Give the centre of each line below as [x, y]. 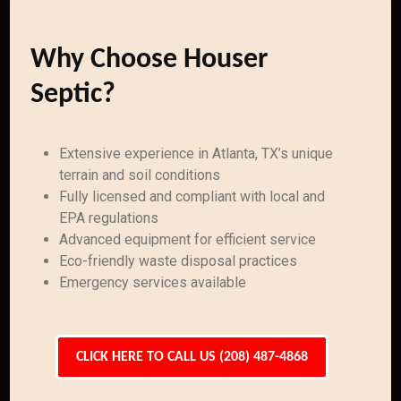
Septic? [73, 95]
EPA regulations [109, 218]
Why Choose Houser [149, 60]
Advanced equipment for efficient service [188, 239]
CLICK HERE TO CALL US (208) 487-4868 [192, 357]
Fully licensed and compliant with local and [192, 196]
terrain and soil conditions [140, 175]
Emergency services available [153, 282]
